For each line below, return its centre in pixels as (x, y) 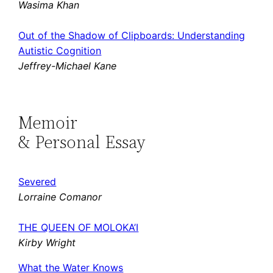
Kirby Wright (47, 242)
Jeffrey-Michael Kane (68, 66)
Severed (37, 181)
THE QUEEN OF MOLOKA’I (79, 227)
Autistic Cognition (60, 51)
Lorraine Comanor (60, 197)
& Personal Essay (82, 142)
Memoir (48, 122)
